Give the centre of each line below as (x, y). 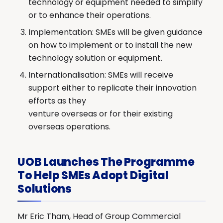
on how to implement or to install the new (110, 45)
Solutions (45, 189)
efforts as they (57, 101)
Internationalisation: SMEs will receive (101, 75)
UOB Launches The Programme (106, 162)
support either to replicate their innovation (112, 88)
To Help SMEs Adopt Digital (93, 175)
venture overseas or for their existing (101, 113)
